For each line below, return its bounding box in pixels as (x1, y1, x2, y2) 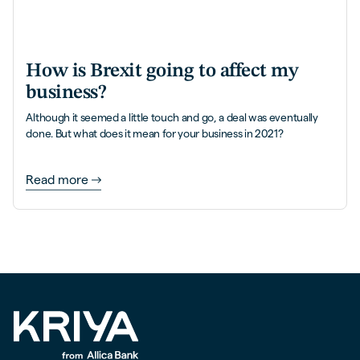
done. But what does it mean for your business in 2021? (26, 127, 284, 140)
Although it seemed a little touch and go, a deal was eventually (26, 111, 318, 124)
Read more (26, 173, 89, 187)
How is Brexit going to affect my (26, 60, 299, 81)
